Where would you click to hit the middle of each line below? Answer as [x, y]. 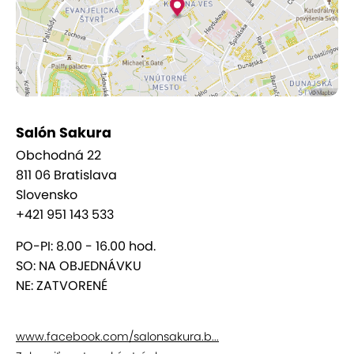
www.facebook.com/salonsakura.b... [117, 337]
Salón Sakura [64, 133]
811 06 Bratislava [66, 175]
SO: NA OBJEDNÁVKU [79, 266]
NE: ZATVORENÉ [62, 286]
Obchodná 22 [58, 156]
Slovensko [47, 195]
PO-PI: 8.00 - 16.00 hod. [86, 247]
